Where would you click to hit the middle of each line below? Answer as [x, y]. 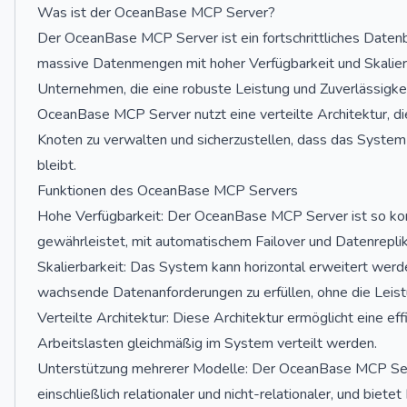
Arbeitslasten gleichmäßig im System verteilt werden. [207, 343]
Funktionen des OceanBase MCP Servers [168, 191]
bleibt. [57, 165]
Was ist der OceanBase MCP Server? [156, 13]
